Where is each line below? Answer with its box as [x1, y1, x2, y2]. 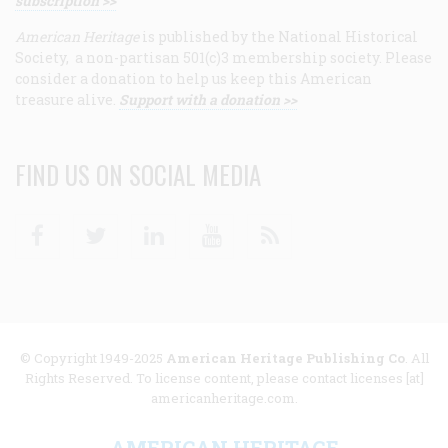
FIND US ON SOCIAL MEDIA [15, 155, 261, 193]
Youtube [232, 214, 287, 234]
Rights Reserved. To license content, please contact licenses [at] [24, 368, 424, 387]
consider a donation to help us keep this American [15, 68, 372, 88]
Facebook [58, 214, 124, 234]
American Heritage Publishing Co [165, 348, 405, 367]
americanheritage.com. [150, 388, 298, 407]
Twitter [116, 214, 171, 234]
